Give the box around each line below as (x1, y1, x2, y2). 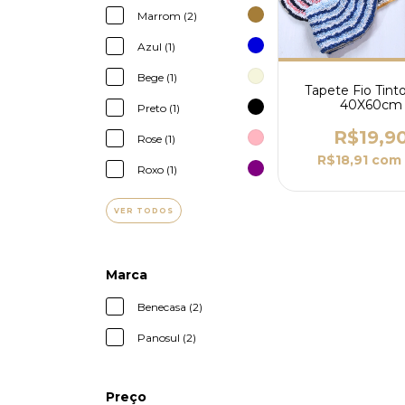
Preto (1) (137, 101, 180, 115)
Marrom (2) (137, 9, 197, 23)
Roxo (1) (137, 163, 177, 176)
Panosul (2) (137, 331, 196, 344)
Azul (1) (137, 40, 175, 53)
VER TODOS (114, 206, 174, 215)
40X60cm (340, 96, 403, 113)
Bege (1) (137, 71, 177, 84)
